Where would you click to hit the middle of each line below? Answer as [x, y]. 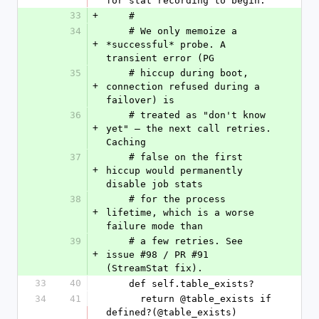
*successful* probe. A [166, 45]
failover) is [140, 100]
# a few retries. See [117, 241]
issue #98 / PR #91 [157, 255]
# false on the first [117, 157]
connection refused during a [183, 87]
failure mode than [155, 226]
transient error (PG [160, 58]
